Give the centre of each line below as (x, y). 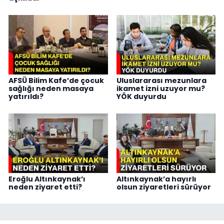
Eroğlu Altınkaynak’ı (47, 179)
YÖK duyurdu (141, 97)
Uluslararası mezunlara (161, 81)
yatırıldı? (26, 97)
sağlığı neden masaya (51, 89)
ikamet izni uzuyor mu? (160, 89)
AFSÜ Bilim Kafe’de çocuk (56, 81)
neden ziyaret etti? (45, 187)
